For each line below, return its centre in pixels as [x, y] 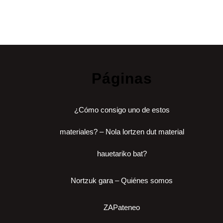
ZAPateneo [122, 208]
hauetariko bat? [122, 154]
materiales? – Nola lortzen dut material [122, 132]
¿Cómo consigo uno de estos [122, 110]
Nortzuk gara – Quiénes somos [122, 181]
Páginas [122, 79]
